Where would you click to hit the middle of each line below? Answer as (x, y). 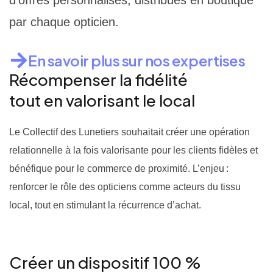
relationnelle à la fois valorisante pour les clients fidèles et (133, 150)
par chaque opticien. (64, 22)
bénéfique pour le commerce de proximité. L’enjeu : (119, 168)
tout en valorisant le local (102, 100)
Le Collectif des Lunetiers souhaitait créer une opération (129, 132)
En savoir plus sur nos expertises (137, 60)
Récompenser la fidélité (98, 80)
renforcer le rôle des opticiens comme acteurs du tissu (125, 187)
